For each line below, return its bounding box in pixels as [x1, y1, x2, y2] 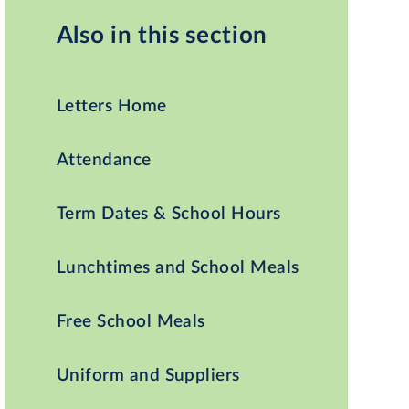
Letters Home [56, 97, 167, 115]
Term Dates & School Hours [56, 204, 281, 223]
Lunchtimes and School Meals [56, 258, 299, 277]
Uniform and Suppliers [56, 366, 240, 384]
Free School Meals [56, 312, 205, 330]
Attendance [56, 151, 152, 169]
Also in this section [56, 23, 267, 47]
